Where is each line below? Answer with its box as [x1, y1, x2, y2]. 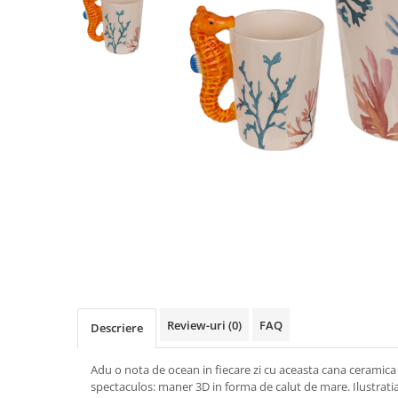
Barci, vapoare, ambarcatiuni [13, 20, 187, 36]
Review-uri [167, 317, 228, 333]
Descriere [91, 320, 143, 336]
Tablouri [13, 102, 64, 119]
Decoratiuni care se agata [13, 75, 168, 92]
